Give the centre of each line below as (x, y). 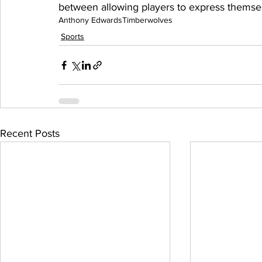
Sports (73, 37)
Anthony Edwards (90, 20)
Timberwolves (147, 20)
